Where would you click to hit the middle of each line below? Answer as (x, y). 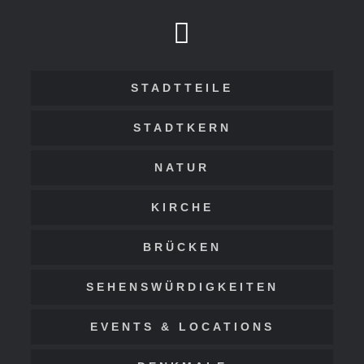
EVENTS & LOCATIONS (182, 327)
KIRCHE (182, 208)
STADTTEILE (182, 88)
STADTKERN (182, 128)
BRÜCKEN (182, 247)
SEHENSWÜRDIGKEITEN (182, 287)
